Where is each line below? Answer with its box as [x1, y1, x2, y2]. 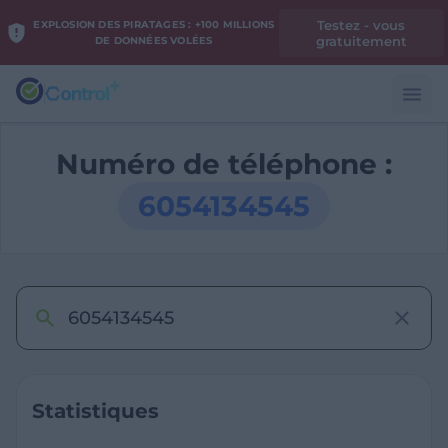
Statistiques [32, 399, 159, 423]
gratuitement [315, 32, 407, 49]
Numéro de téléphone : [56, 147, 392, 181]
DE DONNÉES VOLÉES [95, 33, 213, 47]
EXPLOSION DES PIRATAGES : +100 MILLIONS [33, 17, 275, 31]
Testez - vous [317, 16, 406, 33]
